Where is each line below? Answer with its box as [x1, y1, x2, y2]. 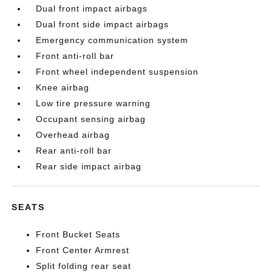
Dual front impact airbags [36, 4, 148, 13]
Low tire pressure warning [36, 98, 151, 108]
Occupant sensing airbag [36, 114, 146, 124]
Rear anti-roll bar [36, 146, 112, 155]
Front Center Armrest [36, 245, 130, 255]
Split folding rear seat [36, 261, 132, 271]
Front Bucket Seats [36, 229, 121, 239]
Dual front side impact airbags [36, 19, 169, 29]
